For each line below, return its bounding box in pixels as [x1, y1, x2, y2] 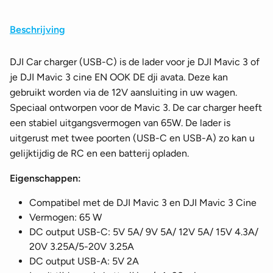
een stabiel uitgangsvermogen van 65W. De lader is [10, 116, 230, 129]
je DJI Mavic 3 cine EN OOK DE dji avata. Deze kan [10, 71, 228, 83]
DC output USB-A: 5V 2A [29, 255, 139, 267]
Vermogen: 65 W [29, 211, 102, 223]
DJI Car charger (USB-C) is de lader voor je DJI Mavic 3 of [10, 55, 260, 68]
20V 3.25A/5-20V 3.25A [29, 240, 134, 252]
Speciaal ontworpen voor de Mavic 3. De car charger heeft [10, 101, 262, 113]
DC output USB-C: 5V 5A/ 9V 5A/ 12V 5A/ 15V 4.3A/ [29, 225, 258, 238]
